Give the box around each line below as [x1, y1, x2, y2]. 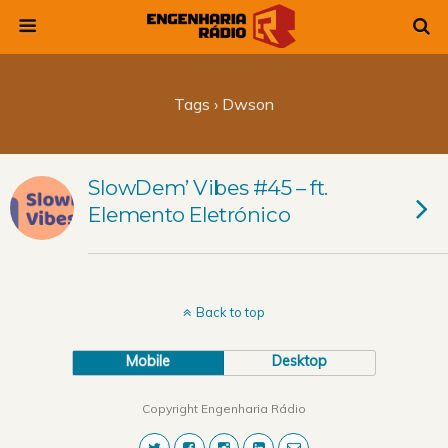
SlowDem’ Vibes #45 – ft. [88, 175, 329, 200]
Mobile [126, 352, 171, 370]
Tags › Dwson [174, 94, 274, 114]
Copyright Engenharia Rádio [142, 401, 306, 416]
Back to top [196, 304, 265, 320]
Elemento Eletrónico [88, 202, 291, 227]
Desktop [272, 352, 328, 370]
